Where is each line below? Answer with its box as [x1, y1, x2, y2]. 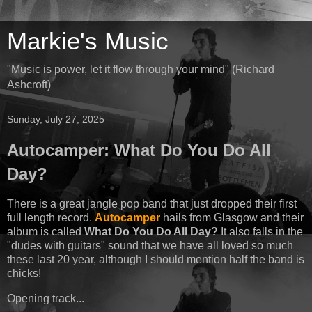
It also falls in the [218, 225, 303, 237]
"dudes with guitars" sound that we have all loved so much [7, 239, 293, 251]
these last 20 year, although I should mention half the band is [7, 253, 304, 265]
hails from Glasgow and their [160, 211, 304, 224]
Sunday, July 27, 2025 [7, 114, 104, 125]
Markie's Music [7, 28, 169, 54]
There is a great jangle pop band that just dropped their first [7, 197, 297, 210]
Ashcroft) [7, 79, 51, 91]
